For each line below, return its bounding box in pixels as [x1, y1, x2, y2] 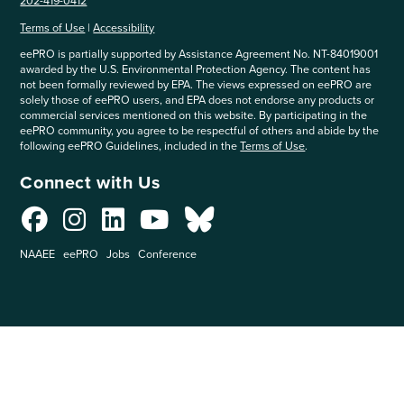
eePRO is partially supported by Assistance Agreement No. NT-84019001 [20, 45, 379, 63]
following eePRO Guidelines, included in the [20, 137, 241, 155]
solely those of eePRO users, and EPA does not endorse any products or [20, 91, 375, 109]
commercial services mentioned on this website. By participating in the [20, 106, 368, 124]
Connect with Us [20, 170, 161, 196]
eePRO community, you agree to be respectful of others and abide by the [20, 122, 380, 140]
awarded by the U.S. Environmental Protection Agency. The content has [20, 60, 372, 78]
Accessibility [93, 18, 155, 36]
